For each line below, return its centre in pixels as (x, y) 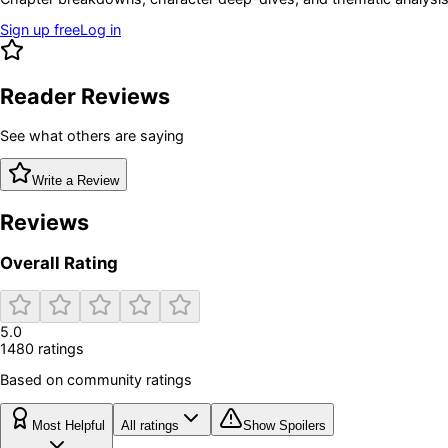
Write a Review (75, 181)
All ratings (150, 425)
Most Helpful (68, 425)
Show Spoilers (284, 425)
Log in (100, 30)
